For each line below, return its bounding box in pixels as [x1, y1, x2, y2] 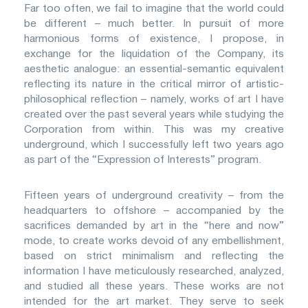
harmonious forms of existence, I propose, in [24, 32, 284, 44]
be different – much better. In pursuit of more [24, 17, 284, 29]
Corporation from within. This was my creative [24, 123, 284, 135]
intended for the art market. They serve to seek [24, 295, 284, 307]
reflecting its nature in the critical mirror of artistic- [24, 78, 284, 89]
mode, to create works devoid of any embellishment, [24, 234, 284, 246]
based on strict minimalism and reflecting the [24, 250, 284, 261]
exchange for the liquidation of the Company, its [24, 47, 284, 59]
